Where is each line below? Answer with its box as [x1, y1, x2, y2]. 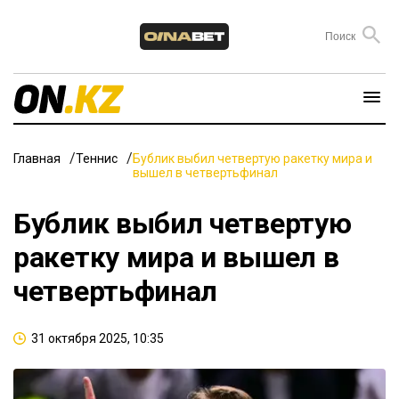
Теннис [76, 151, 118, 166]
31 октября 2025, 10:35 [31, 330, 164, 346]
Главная [13, 151, 61, 166]
